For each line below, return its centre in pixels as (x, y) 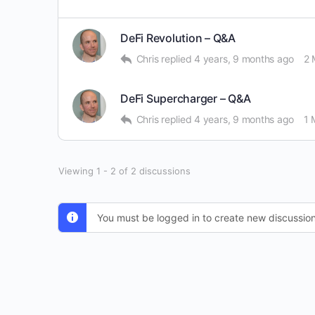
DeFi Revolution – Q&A (178, 38)
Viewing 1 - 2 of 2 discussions (124, 171)
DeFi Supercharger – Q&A (186, 98)
